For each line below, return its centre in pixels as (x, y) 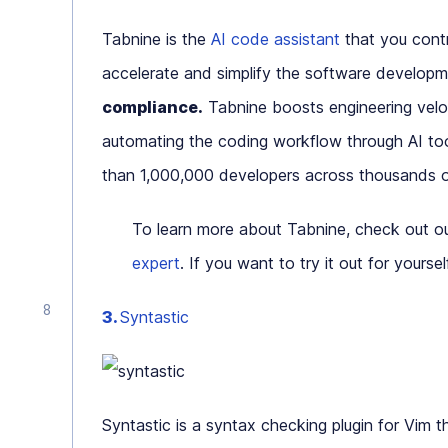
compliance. (152, 107)
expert (156, 263)
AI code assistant (275, 39)
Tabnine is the (156, 39)
